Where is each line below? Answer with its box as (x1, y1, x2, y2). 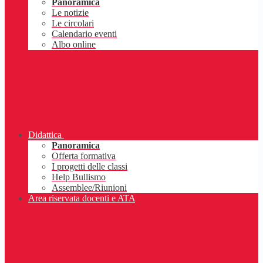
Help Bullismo (52, 172, 106, 183)
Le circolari (52, 18, 94, 29)
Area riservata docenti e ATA (28, 193, 135, 204)
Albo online (52, 39, 96, 50)
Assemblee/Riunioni (52, 183, 127, 193)
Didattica (28, 130, 62, 140)
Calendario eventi (52, 29, 117, 39)
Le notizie (52, 8, 89, 18)
